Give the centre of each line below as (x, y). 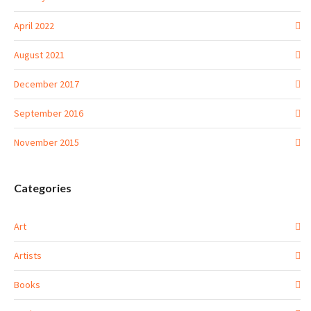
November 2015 (47, 143)
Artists (28, 256)
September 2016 (49, 114)
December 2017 (47, 84)
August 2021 (39, 55)
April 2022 (34, 26)
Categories (43, 188)
